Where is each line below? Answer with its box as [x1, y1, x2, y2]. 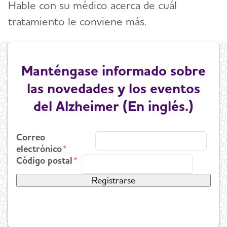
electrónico [16, 143, 62, 155]
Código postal [16, 155, 72, 166]
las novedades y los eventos [27, 80, 200, 97]
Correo [16, 132, 45, 143]
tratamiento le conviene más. [8, 15, 146, 28]
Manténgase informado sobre [21, 62, 206, 80]
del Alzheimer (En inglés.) [33, 97, 194, 115]
